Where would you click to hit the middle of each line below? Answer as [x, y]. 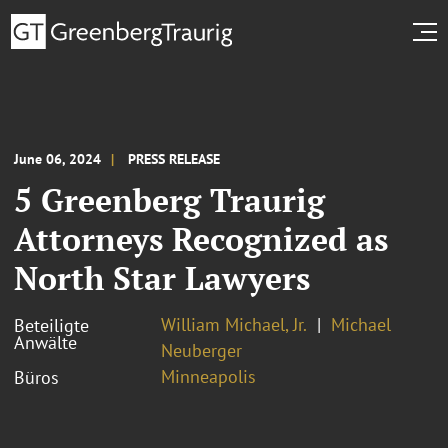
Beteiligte [51, 325]
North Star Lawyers [162, 277]
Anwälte [45, 342]
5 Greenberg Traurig [169, 199]
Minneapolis [208, 376]
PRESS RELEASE [174, 158]
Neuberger [201, 350]
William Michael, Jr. [234, 324]
